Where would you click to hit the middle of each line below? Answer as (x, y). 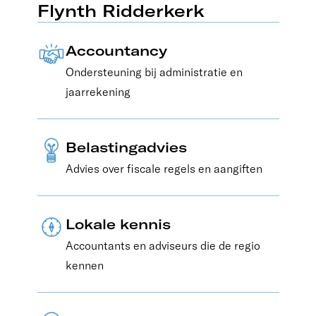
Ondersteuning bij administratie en (154, 72)
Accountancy (116, 50)
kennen (84, 265)
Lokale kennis (118, 224)
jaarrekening (98, 91)
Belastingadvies (126, 147)
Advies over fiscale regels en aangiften (164, 168)
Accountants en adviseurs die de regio (163, 245)
